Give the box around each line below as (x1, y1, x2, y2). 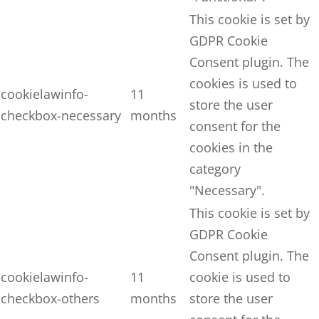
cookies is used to (189, 75, 297, 92)
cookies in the (189, 139, 273, 156)
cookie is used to (189, 268, 291, 286)
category (189, 160, 241, 177)
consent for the (189, 117, 281, 135)
